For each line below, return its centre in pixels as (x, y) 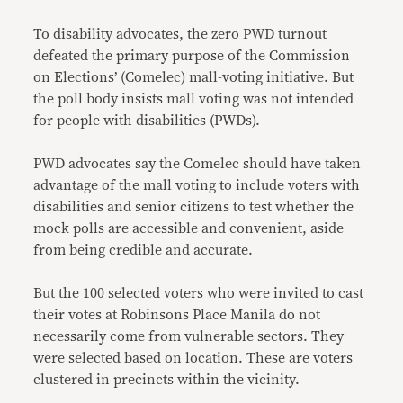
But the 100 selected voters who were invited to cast (199, 293)
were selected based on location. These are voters (193, 358)
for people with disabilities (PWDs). (147, 120)
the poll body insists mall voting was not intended (194, 99)
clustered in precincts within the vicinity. (167, 379)
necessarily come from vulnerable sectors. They (189, 336)
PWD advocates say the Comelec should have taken (197, 163)
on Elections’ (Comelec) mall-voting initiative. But (194, 77)
